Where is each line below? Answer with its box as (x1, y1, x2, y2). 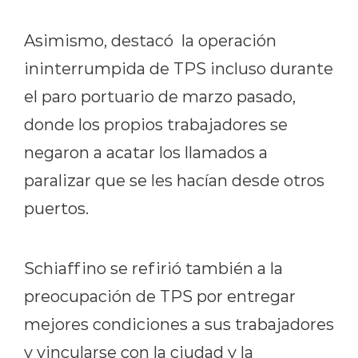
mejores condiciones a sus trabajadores (24, 312, 334, 334)
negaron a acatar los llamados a (24, 141, 268, 162)
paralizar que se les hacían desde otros (24, 169, 324, 190)
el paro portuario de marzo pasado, (24, 85, 296, 106)
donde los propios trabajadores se (24, 113, 288, 134)
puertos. (24, 197, 89, 218)
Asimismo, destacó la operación (24, 29, 276, 50)
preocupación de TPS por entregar (24, 284, 296, 306)
